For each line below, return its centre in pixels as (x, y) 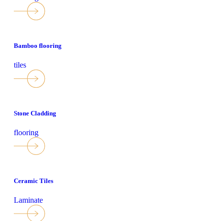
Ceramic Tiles (34, 181)
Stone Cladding (35, 113)
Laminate (28, 200)
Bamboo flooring (38, 45)
